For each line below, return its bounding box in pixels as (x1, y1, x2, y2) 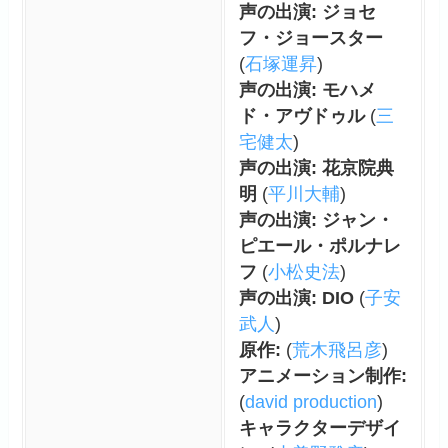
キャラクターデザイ (238, 417, 401, 438)
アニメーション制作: (238, 365, 407, 386)
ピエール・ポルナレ (238, 235, 401, 256)
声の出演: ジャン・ (238, 209, 394, 230)
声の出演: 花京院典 (238, 157, 394, 178)
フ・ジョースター (238, 27, 383, 48)
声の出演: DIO (238, 287, 354, 308)
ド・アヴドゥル (238, 105, 365, 126)
